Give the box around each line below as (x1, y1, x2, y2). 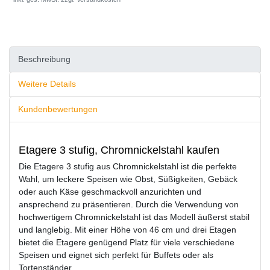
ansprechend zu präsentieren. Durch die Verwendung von (19, 199, 239, 209)
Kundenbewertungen (18, 104, 98, 115)
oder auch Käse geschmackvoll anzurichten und (19, 186, 201, 196)
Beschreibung (18, 54, 71, 64)
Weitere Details (18, 79, 76, 89)
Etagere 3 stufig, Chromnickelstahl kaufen (19, 143, 219, 156)
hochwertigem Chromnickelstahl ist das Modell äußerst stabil (19, 212, 250, 222)
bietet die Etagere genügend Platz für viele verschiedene (19, 237, 234, 247)
